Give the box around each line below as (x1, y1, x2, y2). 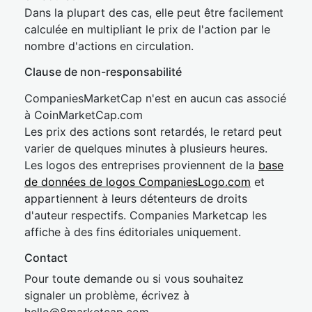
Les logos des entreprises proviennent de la (24, 158, 258, 172)
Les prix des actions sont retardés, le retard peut (24, 125, 282, 139)
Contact (24, 251, 68, 265)
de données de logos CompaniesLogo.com (24, 175, 251, 189)
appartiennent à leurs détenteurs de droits (24, 192, 247, 205)
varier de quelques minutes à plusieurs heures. (24, 141, 267, 155)
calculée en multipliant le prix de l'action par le (24, 22, 270, 36)
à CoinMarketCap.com (24, 108, 143, 122)
